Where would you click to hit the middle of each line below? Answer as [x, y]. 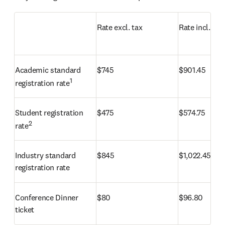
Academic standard [48, 70]
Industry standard [45, 155]
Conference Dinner [47, 197]
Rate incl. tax [201, 27]
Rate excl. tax [120, 27]
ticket [25, 209]
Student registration [49, 113]
